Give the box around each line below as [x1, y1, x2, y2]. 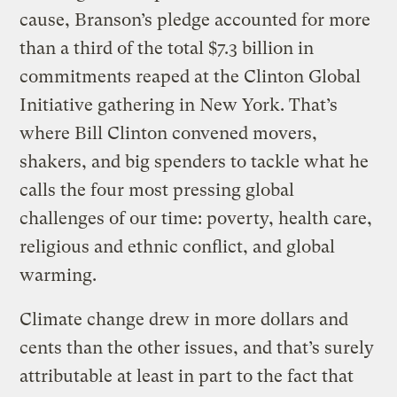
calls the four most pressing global [19, 179, 295, 200]
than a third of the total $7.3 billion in [19, 37, 315, 58]
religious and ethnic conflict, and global [19, 236, 336, 257]
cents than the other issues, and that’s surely [19, 337, 375, 358]
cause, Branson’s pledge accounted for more [19, 9, 371, 30]
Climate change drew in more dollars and [19, 308, 349, 330]
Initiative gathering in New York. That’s [19, 94, 339, 115]
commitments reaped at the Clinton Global [19, 66, 362, 87]
